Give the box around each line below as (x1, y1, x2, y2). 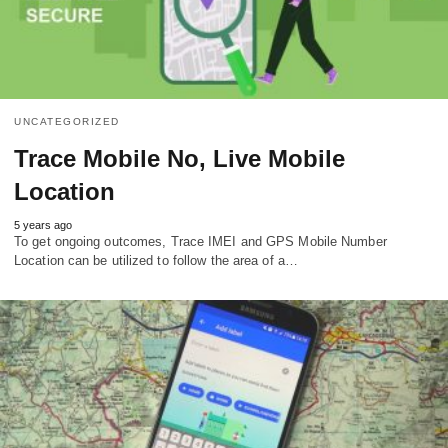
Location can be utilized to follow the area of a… (14, 252, 298, 268)
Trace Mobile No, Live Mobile (14, 144, 345, 172)
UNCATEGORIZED (14, 115, 120, 127)
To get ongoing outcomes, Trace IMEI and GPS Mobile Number (14, 233, 387, 249)
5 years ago (14, 218, 72, 231)
